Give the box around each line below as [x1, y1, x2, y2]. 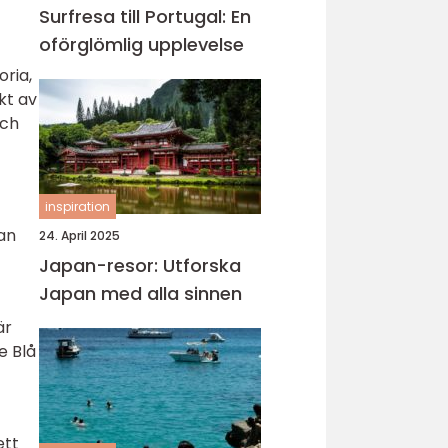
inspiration [45, 198, 110, 215]
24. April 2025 [39, 227, 120, 244]
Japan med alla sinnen [39, 281, 242, 306]
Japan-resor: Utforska [39, 253, 241, 278]
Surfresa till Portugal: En [39, 4, 251, 29]
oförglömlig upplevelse [39, 32, 244, 57]
